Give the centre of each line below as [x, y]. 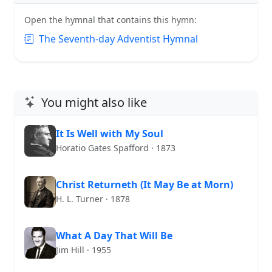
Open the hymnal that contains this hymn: [110, 19]
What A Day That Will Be [114, 236]
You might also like [94, 102]
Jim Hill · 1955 [83, 250]
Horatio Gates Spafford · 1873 [116, 148]
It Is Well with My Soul [110, 134]
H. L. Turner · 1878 [93, 199]
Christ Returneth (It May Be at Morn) [144, 185]
